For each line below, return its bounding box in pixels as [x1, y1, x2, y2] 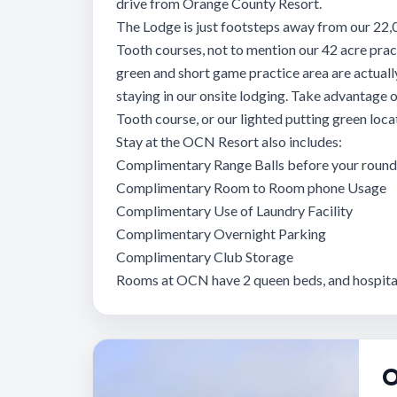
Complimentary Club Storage [116, 248, 293, 265]
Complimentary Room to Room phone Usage [116, 179, 386, 196]
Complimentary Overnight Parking [116, 225, 326, 242]
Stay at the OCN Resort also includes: [116, 133, 342, 150]
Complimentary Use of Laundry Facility [116, 202, 353, 219]
